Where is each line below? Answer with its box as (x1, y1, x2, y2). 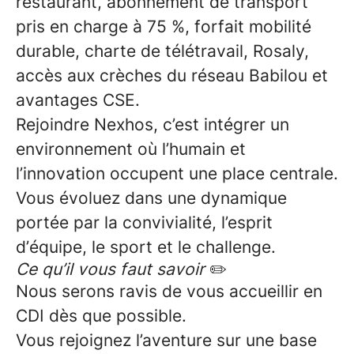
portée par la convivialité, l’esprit (16, 213, 273, 232)
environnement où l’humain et (16, 139, 246, 159)
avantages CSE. (16, 90, 140, 110)
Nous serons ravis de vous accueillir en (16, 281, 322, 301)
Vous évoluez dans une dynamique (16, 188, 287, 208)
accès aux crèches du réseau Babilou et (16, 66, 328, 85)
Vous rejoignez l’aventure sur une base (16, 330, 317, 350)
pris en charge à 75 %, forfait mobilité (16, 17, 311, 36)
